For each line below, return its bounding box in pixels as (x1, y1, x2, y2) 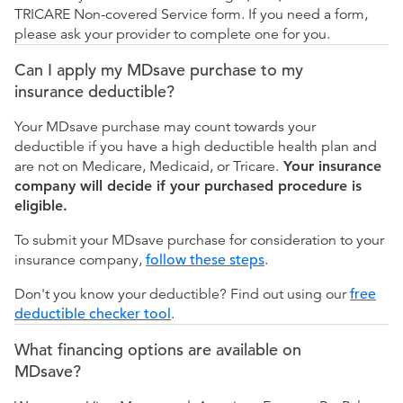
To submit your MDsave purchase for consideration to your (14, 231, 384, 250)
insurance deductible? (14, 81, 175, 103)
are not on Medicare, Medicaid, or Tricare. (14, 157, 279, 176)
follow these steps (146, 251, 264, 270)
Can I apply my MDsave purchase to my (14, 59, 303, 81)
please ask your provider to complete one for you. (14, 25, 330, 44)
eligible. (14, 197, 67, 215)
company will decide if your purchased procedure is (14, 177, 362, 195)
